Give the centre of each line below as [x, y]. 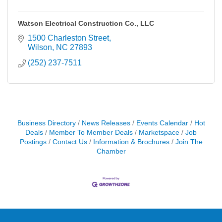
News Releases [106, 123]
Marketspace [159, 132]
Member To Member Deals [91, 132]
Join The [189, 142]
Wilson [40, 47]
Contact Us [70, 142]
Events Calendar [162, 123]
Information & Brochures [131, 142]
